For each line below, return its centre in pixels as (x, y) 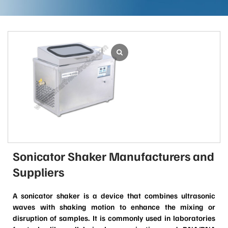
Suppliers (38, 171)
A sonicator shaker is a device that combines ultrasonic (114, 195)
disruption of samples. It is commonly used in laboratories (114, 218)
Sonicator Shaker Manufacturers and (113, 155)
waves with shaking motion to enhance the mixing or (114, 206)
